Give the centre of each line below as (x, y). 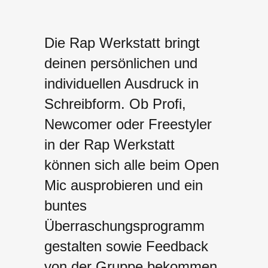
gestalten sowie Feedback (126, 246)
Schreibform (83, 103)
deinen (65, 63)
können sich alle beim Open (132, 165)
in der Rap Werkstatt (109, 144)
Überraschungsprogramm (124, 226)
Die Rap (72, 42)
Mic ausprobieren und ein (124, 185)
